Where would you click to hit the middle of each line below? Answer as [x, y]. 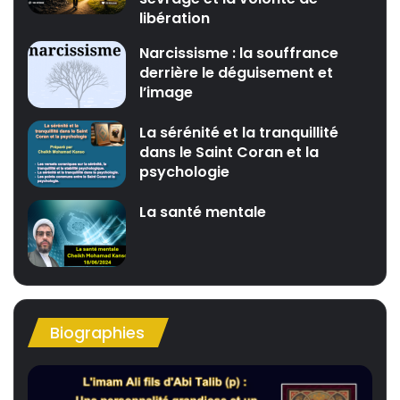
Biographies [97, 333]
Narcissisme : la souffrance [239, 54]
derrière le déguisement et [237, 73]
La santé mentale [203, 212]
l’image [167, 93]
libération [175, 19]
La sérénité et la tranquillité [239, 133]
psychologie [185, 172]
